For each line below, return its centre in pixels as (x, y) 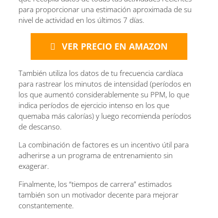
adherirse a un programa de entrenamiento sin (96, 155)
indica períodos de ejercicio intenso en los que (94, 105)
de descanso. (40, 126)
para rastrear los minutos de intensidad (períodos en (105, 83)
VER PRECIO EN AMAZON (115, 46)
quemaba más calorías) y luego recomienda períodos (105, 116)
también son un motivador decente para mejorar (99, 194)
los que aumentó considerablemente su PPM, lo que (104, 94)
